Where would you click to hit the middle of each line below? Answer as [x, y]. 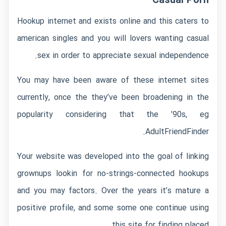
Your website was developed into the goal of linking [113, 157]
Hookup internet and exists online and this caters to [113, 21]
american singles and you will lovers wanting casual [113, 39]
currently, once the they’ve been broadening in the [113, 98]
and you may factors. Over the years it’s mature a [113, 191]
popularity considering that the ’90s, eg [113, 115]
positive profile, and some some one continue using [113, 208]
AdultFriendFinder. [177, 132]
